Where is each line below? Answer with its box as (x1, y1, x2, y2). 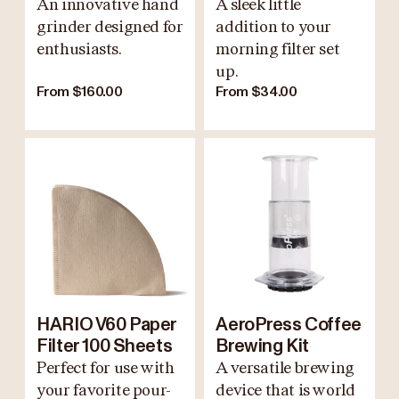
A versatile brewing (216, 359, 354, 378)
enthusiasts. (37, 39, 122, 58)
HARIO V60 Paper (37, 316, 177, 335)
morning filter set (216, 39, 340, 58)
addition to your (216, 17, 332, 36)
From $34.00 (216, 84, 297, 99)
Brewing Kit (216, 338, 309, 356)
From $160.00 (37, 84, 123, 99)
